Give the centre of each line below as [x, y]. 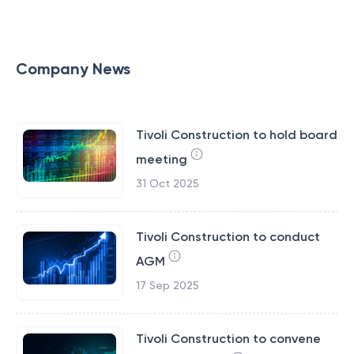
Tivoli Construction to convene [228, 339]
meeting [161, 159]
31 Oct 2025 [167, 183]
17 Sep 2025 [167, 285]
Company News [73, 69]
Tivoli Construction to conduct [228, 237]
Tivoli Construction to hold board [236, 135]
